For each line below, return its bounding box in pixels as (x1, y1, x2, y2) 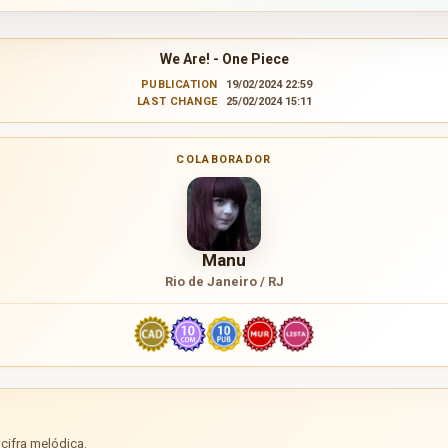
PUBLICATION (140, 77, 218, 91)
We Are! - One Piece (159, 50, 289, 67)
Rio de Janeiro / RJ (164, 273, 284, 289)
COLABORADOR (176, 152, 272, 166)
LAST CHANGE (136, 94, 218, 108)
